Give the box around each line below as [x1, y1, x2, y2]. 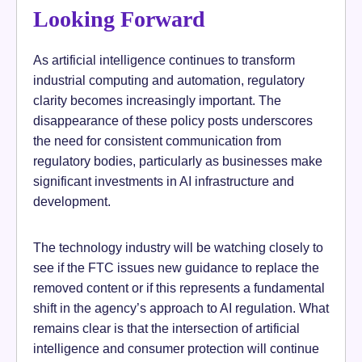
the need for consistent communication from [33, 133, 281, 148]
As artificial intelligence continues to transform [33, 52, 295, 67]
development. [33, 193, 111, 208]
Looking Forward [33, 6, 205, 32]
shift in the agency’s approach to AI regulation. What [33, 301, 329, 316]
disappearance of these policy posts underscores [33, 112, 313, 128]
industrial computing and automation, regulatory [33, 72, 305, 87]
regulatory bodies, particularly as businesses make [33, 153, 322, 168]
